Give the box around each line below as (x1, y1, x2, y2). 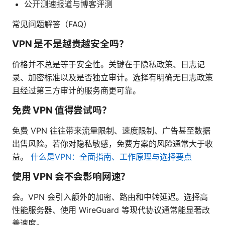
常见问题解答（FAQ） (12, 19, 91, 29)
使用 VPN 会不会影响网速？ (12, 170, 131, 182)
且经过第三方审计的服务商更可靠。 (12, 85, 141, 95)
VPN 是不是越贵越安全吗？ (12, 38, 129, 50)
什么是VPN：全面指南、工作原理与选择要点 (31, 151, 192, 162)
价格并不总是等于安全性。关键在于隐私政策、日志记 (12, 59, 205, 69)
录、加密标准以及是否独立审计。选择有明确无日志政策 (12, 72, 213, 82)
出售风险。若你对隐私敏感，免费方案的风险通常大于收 (12, 138, 213, 149)
